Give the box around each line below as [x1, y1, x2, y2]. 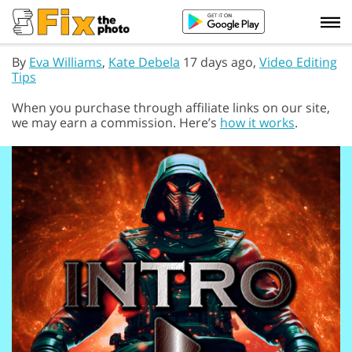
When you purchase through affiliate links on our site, [12, 99, 330, 116]
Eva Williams [29, 53, 102, 71]
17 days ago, [180, 53, 259, 71]
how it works [220, 114, 295, 131]
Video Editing [259, 53, 337, 71]
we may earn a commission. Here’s [12, 114, 220, 131]
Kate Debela [108, 53, 180, 71]
